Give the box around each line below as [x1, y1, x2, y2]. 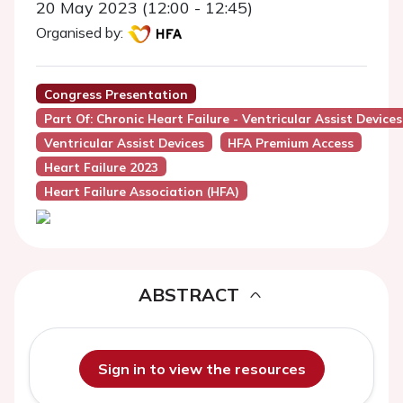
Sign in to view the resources [97, 360, 306, 378]
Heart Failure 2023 [43, 159, 158, 175]
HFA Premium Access [228, 135, 354, 150]
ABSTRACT [139, 283, 239, 306]
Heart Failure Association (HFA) [43, 184, 239, 199]
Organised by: [36, 23, 123, 41]
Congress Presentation [43, 86, 188, 102]
